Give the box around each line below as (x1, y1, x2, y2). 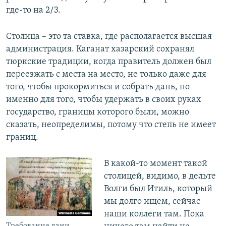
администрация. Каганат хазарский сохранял (6, 44, 194, 54)
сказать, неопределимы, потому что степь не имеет (6, 120, 216, 130)
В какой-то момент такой (103, 159, 207, 169)
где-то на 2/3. (6, 6, 61, 16)
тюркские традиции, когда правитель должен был (6, 57, 211, 67)
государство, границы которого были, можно (6, 107, 189, 118)
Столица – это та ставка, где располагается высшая (6, 32, 212, 42)
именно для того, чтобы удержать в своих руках (6, 95, 201, 105)
